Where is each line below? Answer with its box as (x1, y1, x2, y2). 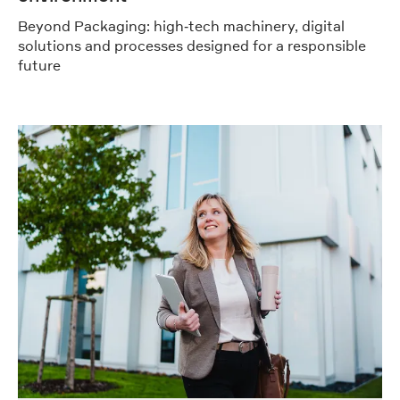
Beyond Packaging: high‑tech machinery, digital (18, 17, 345, 36)
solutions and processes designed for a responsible (18, 37, 366, 55)
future (18, 56, 61, 75)
